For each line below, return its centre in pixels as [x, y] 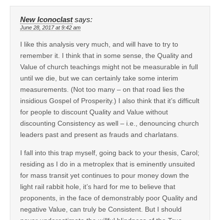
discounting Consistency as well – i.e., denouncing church [110, 123]
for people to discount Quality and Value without [94, 112]
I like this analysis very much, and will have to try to [99, 44]
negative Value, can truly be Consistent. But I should [101, 209]
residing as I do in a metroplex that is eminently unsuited [108, 164]
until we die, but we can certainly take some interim [99, 78]
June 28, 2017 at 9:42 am [50, 27]
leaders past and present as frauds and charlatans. [99, 134]
